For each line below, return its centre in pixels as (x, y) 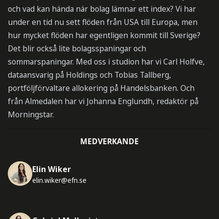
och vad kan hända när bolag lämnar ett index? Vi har (102, 9)
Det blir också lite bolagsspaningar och (77, 48)
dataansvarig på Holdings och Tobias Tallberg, (89, 75)
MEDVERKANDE (109, 141)
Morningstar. (31, 114)
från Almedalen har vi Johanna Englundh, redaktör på (103, 101)
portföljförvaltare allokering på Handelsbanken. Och (101, 88)
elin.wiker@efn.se (59, 180)
